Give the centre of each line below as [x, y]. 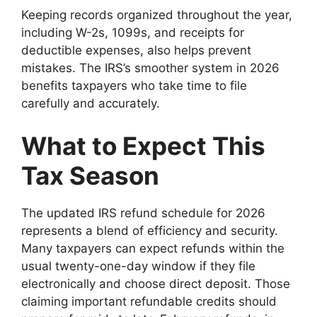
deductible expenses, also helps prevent [136, 51]
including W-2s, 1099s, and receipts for [133, 33]
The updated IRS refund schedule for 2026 [143, 213]
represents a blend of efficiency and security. [150, 230]
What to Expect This [143, 145]
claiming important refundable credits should [149, 301]
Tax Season [90, 175]
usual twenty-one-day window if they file [138, 266]
